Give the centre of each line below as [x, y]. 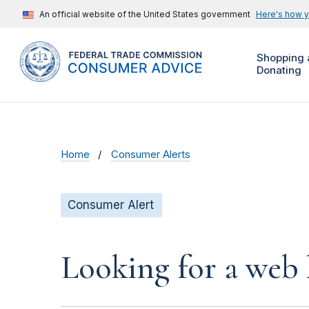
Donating [279, 70]
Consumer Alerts [151, 155]
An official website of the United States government [145, 14]
